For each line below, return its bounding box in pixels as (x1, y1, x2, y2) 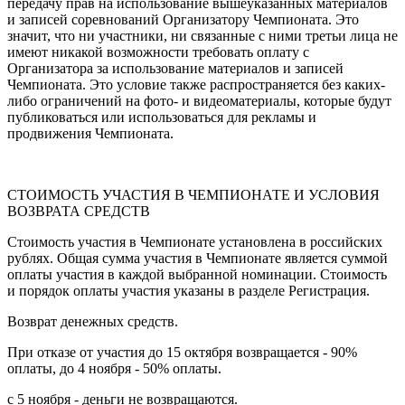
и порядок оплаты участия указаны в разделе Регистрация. (7, 283, 370, 299)
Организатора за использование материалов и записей (7, 61, 344, 77)
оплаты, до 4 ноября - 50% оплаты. (7, 361, 221, 377)
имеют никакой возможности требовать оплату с (7, 44, 309, 61)
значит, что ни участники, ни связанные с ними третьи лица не (7, 28, 398, 44)
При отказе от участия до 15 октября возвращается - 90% (7, 344, 357, 361)
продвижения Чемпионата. (7, 126, 174, 142)
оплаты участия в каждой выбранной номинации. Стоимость (7, 267, 387, 283)
